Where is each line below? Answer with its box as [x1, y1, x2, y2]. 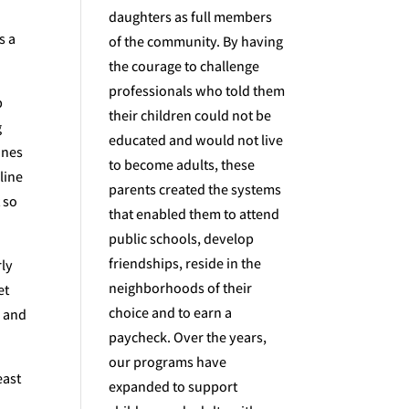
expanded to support [109, 377, 238, 396]
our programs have [109, 352, 227, 372]
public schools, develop [109, 229, 255, 248]
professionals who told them [109, 81, 286, 100]
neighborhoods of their [109, 278, 253, 298]
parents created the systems [109, 180, 282, 199]
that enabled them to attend [109, 204, 280, 224]
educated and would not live [109, 131, 284, 150]
